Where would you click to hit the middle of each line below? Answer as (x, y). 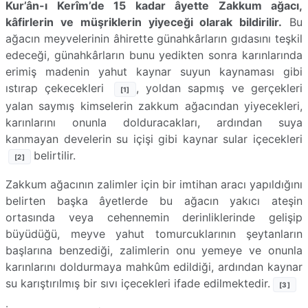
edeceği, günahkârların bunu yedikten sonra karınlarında (154, 55)
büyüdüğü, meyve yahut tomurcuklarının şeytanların (154, 233)
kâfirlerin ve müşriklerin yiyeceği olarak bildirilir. (144, 22)
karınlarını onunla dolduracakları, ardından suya (154, 122)
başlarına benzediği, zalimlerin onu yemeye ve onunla (154, 250)
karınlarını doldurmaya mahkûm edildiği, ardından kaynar (154, 266)
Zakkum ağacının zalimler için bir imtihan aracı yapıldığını (154, 184)
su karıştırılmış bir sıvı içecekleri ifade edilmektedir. (138, 283)
